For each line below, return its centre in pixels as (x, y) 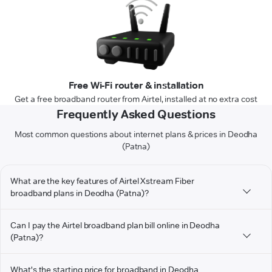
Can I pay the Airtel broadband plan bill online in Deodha (115, 226)
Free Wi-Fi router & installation (136, 86)
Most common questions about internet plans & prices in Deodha (136, 134)
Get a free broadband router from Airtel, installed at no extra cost (136, 99)
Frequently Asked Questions (136, 114)
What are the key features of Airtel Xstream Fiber (102, 181)
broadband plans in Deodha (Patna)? (80, 193)
